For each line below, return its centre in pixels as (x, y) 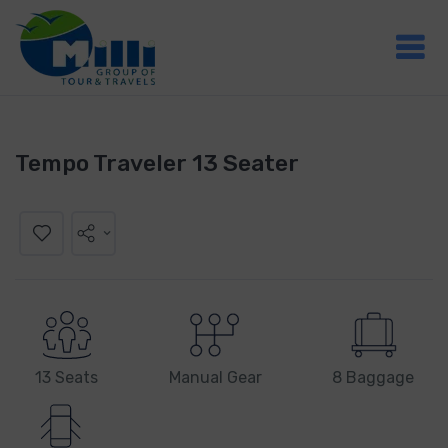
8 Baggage (373, 378)
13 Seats (66, 378)
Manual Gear (215, 378)
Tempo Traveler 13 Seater (157, 163)
